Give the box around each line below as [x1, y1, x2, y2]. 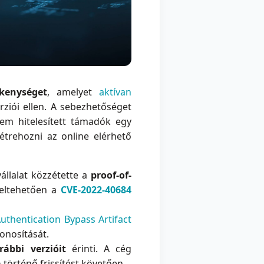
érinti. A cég [65, 242, 132, 256]
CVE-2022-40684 [61, 183, 132, 197]
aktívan [99, 85, 132, 99]
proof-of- [91, 169, 132, 182]
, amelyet [47, 85, 100, 99]
